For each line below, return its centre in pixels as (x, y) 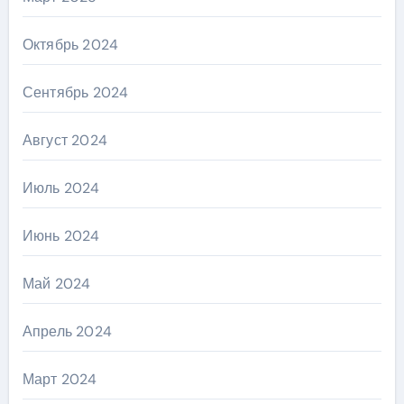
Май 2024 (56, 284)
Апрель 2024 (67, 331)
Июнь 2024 (61, 236)
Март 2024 (60, 379)
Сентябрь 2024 (75, 92)
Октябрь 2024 (70, 45)
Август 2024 (64, 140)
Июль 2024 (61, 188)
